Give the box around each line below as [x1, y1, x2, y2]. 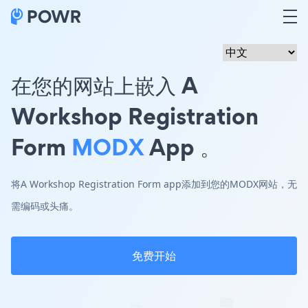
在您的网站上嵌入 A [11, 69, 197, 101]
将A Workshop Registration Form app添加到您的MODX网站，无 [11, 177, 297, 190]
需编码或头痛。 [11, 199, 78, 212]
